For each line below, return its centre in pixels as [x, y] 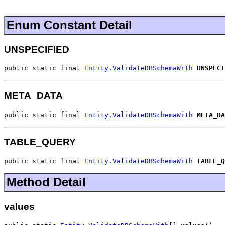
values [19, 206]
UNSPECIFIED [37, 49]
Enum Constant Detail [69, 25]
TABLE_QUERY [40, 142]
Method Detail [46, 182]
